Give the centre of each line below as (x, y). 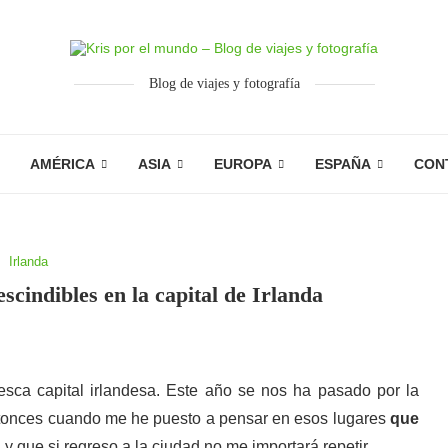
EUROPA (243, 164)
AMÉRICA (62, 164)
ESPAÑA (343, 164)
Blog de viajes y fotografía (224, 83)
